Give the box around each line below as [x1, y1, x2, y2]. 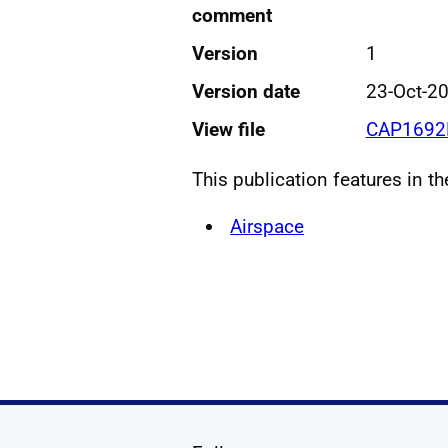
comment [192, 3, 272, 27]
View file [192, 117, 265, 141]
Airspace [230, 214, 304, 238]
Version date [192, 79, 300, 103]
